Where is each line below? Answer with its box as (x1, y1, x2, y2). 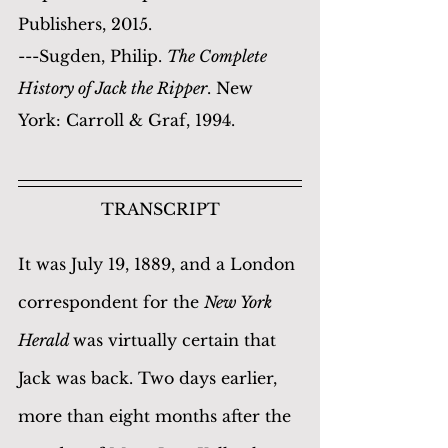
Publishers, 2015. (18, 13, 152, 34)
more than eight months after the (18, 405, 296, 426)
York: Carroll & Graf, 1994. (18, 109, 235, 130)
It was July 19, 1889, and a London (18, 253, 300, 274)
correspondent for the (18, 291, 204, 312)
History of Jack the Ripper (18, 77, 207, 98)
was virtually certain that (73, 329, 281, 350)
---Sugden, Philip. (18, 45, 167, 66)
